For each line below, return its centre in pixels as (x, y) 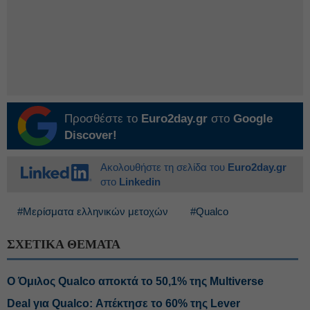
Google (253, 119)
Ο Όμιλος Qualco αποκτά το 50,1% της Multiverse (135, 281)
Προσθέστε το (103, 119)
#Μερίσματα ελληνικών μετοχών (93, 211)
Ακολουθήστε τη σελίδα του (164, 167)
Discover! (91, 135)
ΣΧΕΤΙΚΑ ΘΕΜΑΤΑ (64, 244)
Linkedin (140, 182)
